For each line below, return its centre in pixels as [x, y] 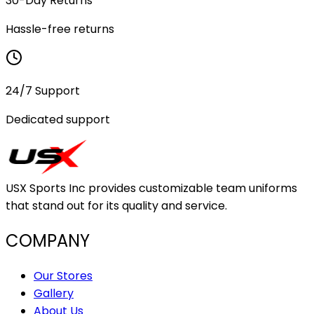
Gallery [54, 293]
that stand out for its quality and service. [116, 205]
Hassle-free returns [60, 29]
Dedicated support [58, 119]
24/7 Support [43, 90]
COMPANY [48, 240]
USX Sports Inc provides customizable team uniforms [151, 188]
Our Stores [63, 275]
